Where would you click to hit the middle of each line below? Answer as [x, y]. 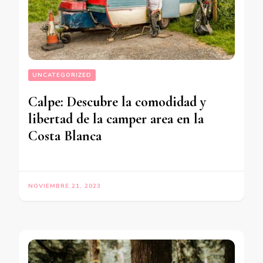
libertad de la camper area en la [116, 119]
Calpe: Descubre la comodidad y [117, 102]
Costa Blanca [65, 136]
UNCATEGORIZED [62, 75]
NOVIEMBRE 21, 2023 [65, 186]
